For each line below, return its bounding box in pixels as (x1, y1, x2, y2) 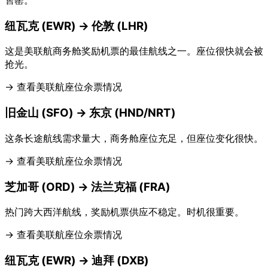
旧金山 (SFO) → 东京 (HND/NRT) (5, 106, 176, 120)
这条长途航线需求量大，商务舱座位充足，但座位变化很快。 (5, 132, 263, 144)
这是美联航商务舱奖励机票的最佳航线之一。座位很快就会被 (5, 45, 263, 57)
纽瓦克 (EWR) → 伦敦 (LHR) (5, 19, 148, 33)
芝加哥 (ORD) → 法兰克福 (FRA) (5, 179, 170, 194)
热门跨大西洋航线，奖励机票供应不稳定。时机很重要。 (5, 206, 244, 218)
